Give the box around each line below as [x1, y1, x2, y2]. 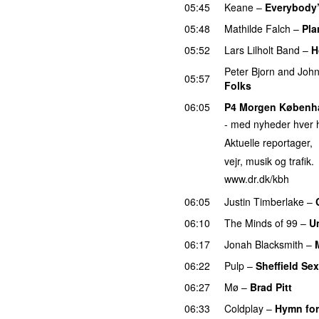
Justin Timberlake [224, 194, 304, 209]
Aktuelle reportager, [224, 135, 313, 150]
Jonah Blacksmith [224, 236, 303, 251]
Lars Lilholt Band [224, 42, 300, 57]
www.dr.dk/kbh [224, 172, 289, 187]
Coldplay [224, 300, 263, 315]
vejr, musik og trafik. [224, 153, 314, 168]
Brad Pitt [250, 279, 292, 294]
